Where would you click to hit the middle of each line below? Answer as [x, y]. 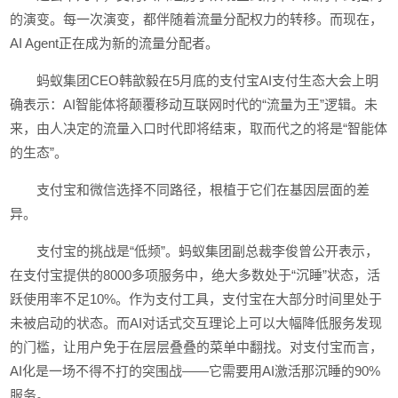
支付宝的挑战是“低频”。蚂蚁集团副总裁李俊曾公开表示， [208, 251]
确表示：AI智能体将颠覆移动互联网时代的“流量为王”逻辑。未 [194, 104]
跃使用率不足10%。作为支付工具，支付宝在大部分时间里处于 [196, 299]
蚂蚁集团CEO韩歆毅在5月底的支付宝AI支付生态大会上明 [208, 80]
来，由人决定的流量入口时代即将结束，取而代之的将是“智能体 [199, 128]
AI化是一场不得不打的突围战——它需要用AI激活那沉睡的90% [195, 371]
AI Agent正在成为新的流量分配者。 [115, 43]
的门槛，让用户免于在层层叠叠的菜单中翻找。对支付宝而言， [197, 347]
